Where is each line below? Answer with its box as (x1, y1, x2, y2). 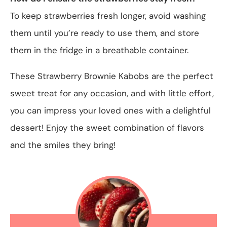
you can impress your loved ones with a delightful (10, 104, 211, 116)
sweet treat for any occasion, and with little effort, (10, 87, 214, 99)
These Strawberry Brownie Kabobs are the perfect (10, 70, 213, 82)
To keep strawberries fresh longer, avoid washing (10, 10, 206, 21)
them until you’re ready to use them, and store (10, 27, 199, 39)
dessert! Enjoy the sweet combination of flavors (10, 122, 204, 133)
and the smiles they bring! (10, 139, 116, 150)
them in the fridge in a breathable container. (10, 44, 188, 56)
